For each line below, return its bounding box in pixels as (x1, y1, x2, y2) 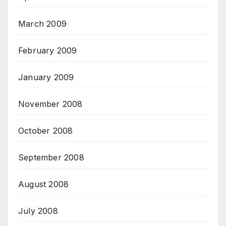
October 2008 (18, 126, 73, 136)
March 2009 (18, 19, 67, 29)
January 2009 (18, 72, 74, 83)
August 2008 (18, 179, 69, 190)
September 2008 (18, 152, 84, 163)
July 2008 (18, 206, 58, 216)
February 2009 (18, 45, 77, 56)
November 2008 (18, 99, 83, 109)
